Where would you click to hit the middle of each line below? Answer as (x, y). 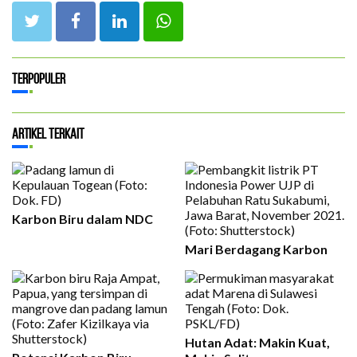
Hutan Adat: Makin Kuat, (257, 342)
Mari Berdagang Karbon (256, 249)
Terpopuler (39, 79)
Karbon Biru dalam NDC (82, 219)
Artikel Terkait (48, 134)
